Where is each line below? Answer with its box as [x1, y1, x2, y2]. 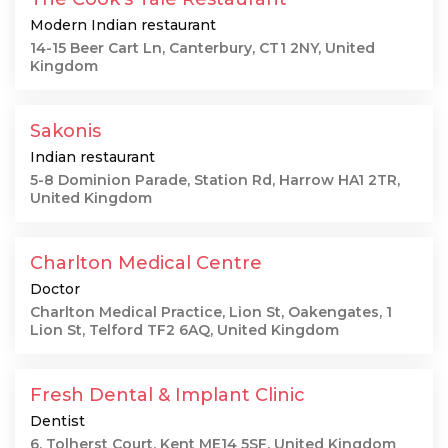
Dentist [30, 412, 85, 430]
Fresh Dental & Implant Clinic [30, 384, 305, 406]
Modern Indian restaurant [30, 16, 216, 34]
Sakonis [30, 120, 101, 142]
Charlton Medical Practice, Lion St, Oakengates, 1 [30, 303, 392, 321]
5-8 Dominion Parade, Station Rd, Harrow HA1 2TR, [30, 171, 400, 189]
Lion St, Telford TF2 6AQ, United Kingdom [30, 321, 339, 339]
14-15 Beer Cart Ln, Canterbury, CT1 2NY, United [30, 39, 375, 57]
